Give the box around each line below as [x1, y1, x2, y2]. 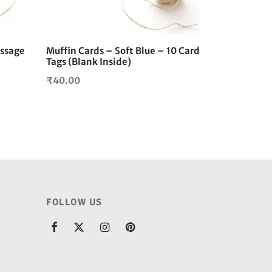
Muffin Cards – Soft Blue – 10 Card [46, 45, 200, 57]
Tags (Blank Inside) [46, 56, 131, 68]
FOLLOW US [46, 197, 102, 208]
